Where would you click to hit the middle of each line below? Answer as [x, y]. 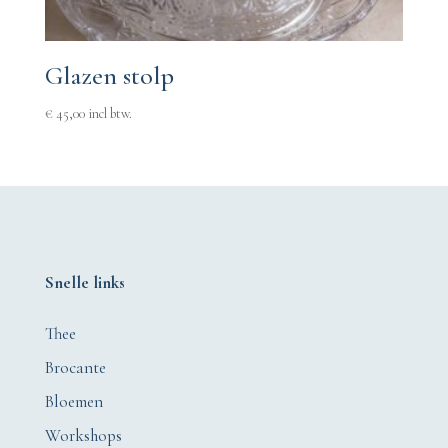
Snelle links [84, 283]
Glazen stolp [109, 76]
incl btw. [109, 114]
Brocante [75, 368]
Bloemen [73, 402]
